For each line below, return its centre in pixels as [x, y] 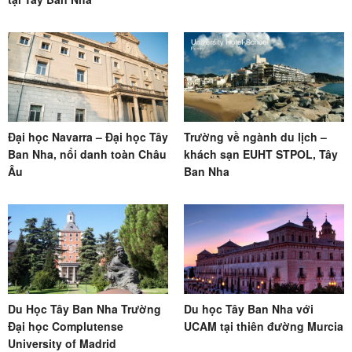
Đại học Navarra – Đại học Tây [88, 136]
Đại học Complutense [66, 326]
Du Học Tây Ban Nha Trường [84, 308]
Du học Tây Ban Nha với [249, 308]
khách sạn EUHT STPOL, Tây [261, 154]
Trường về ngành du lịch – [255, 136]
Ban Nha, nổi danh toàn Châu [87, 154]
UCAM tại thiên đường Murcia [264, 326]
